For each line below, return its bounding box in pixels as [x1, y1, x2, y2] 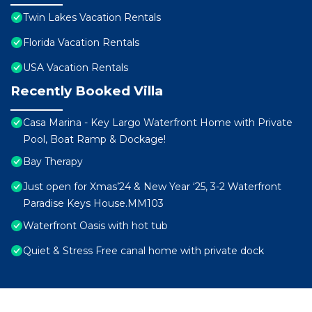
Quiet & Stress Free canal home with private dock [23, 244, 264, 258]
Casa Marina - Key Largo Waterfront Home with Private [23, 116, 292, 130]
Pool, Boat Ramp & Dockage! [23, 133, 166, 146]
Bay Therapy [23, 155, 83, 169]
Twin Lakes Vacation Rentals [23, 11, 161, 24]
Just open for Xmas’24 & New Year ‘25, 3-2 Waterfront [23, 180, 281, 194]
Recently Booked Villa [10, 83, 163, 100]
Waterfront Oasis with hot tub [23, 219, 168, 233]
